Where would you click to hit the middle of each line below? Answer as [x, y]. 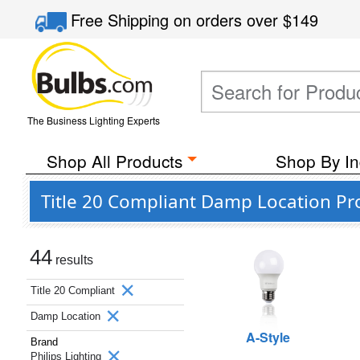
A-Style [268, 337]
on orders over [229, 20]
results [73, 260]
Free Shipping [123, 20]
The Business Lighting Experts [93, 120]
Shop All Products [114, 161]
